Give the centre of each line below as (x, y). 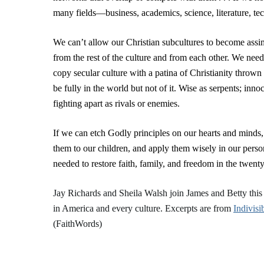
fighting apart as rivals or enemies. (116, 103)
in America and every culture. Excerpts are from (143, 208)
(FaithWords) (77, 224)
